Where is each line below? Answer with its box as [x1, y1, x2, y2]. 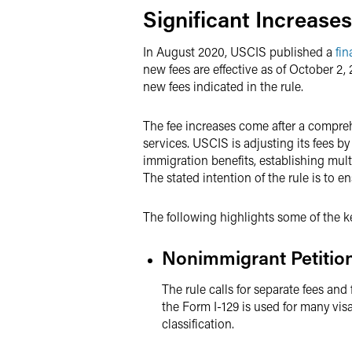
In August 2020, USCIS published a [143, 43, 335, 60]
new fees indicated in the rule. [143, 78, 303, 94]
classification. [162, 315, 234, 332]
